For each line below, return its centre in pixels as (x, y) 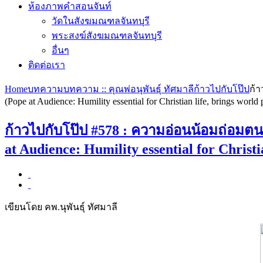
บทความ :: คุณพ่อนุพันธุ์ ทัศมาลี (129, 89)
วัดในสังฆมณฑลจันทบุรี (101, 21)
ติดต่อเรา (47, 65)
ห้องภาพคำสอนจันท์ (70, 6)
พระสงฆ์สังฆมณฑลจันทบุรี (107, 36)
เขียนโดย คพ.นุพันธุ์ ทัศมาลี (61, 207)
